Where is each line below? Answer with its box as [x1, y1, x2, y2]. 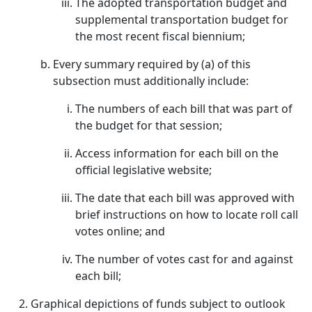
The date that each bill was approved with [75, 190, 295, 205]
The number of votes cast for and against [75, 251, 293, 267]
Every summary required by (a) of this [53, 56, 251, 72]
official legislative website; [75, 162, 212, 178]
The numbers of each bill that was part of [75, 101, 292, 116]
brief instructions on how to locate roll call [75, 207, 298, 222]
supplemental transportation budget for [75, 12, 288, 27]
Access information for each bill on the [75, 146, 279, 161]
